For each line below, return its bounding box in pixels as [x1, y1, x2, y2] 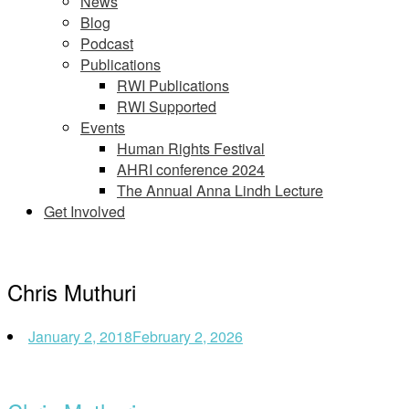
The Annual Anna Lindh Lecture [117, 180, 323, 201]
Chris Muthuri [7, 275, 136, 308]
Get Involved [44, 201, 125, 222]
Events [80, 117, 125, 138]
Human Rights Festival [117, 138, 265, 159]
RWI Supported [117, 96, 216, 117]
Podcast [80, 33, 133, 54]
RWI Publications [117, 75, 229, 96]
